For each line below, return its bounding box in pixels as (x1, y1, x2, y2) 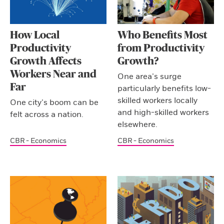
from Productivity (117, 42, 205, 53)
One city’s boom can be (10, 97, 98, 107)
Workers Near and (10, 68, 96, 79)
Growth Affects (10, 55, 81, 66)
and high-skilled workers (117, 107, 209, 117)
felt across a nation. (10, 109, 83, 119)
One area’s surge (117, 71, 182, 81)
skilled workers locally (117, 95, 198, 105)
